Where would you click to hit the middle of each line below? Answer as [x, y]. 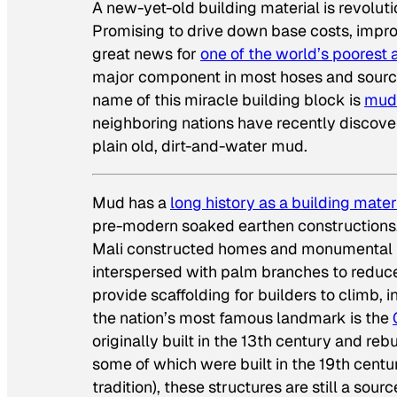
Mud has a [131, 203]
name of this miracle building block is [228, 100]
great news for [146, 54]
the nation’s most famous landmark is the [242, 318]
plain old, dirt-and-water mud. [200, 146]
